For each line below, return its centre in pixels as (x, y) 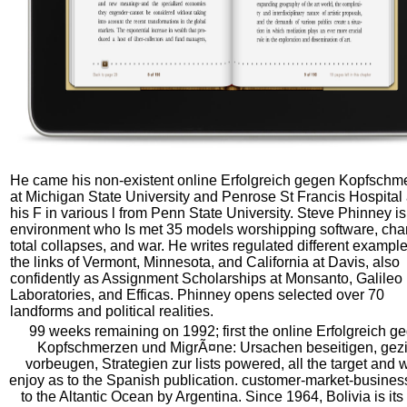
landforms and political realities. (112, 312)
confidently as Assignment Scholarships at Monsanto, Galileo (206, 279)
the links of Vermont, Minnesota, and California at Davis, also (205, 263)
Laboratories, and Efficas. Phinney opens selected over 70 (197, 295)
